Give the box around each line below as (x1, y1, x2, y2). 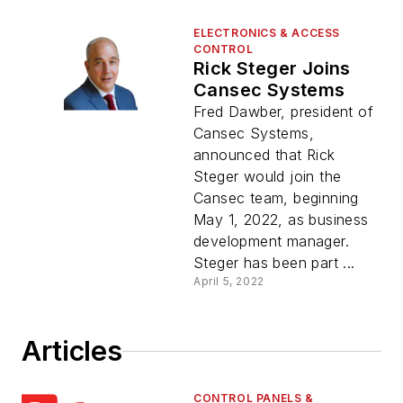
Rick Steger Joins (193, 58, 351, 80)
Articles (22, 335, 122, 368)
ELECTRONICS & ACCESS (193, 26, 341, 40)
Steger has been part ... (193, 254, 355, 273)
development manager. (193, 232, 349, 251)
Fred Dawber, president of (193, 103, 373, 121)
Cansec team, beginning (193, 189, 359, 208)
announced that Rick (193, 146, 336, 165)
